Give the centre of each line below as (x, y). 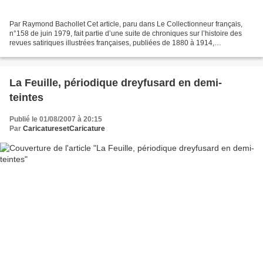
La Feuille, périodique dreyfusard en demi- (116, 83)
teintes (26, 98)
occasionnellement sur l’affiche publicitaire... (80, 53)
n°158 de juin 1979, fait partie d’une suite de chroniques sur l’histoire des (126, 34)
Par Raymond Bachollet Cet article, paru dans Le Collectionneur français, (126, 24)
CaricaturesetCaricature (64, 129)
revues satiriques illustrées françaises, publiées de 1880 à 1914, (112, 43)
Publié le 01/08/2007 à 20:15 (56, 119)
